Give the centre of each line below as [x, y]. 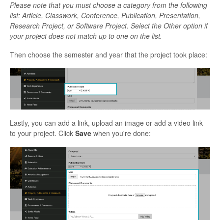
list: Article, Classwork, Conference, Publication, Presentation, [105, 15]
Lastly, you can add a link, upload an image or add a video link [106, 123]
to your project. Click [42, 133]
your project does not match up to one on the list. [87, 36]
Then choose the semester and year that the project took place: [109, 55]
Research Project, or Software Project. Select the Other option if [109, 26]
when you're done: [122, 133]
